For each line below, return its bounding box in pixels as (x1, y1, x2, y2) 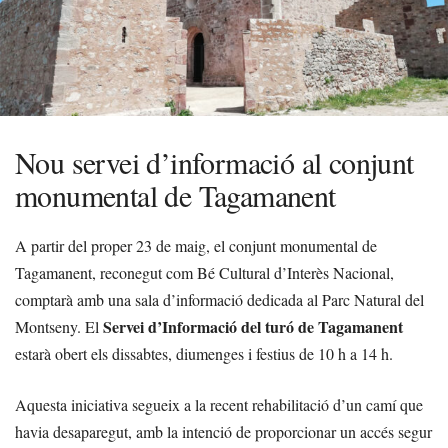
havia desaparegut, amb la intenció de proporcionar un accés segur (15, 421, 432, 442)
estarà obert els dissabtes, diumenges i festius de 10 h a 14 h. (15, 343, 393, 364)
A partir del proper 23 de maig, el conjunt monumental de (15, 235, 377, 256)
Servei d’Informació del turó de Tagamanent (103, 315, 403, 338)
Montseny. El (15, 316, 103, 337)
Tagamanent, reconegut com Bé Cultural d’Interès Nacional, (15, 262, 394, 283)
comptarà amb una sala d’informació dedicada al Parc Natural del (15, 289, 424, 310)
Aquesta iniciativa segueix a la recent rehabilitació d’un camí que (15, 394, 423, 415)
